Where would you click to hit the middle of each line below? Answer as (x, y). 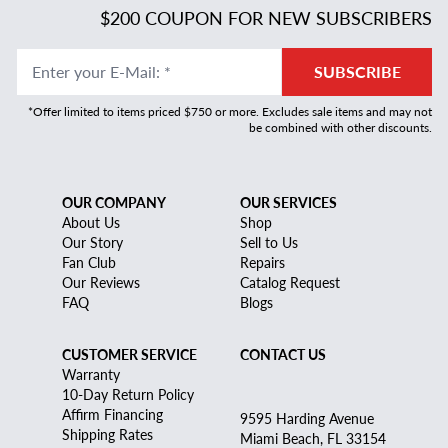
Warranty (91, 374)
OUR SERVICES (288, 202)
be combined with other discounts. (340, 128)
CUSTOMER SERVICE (129, 354)
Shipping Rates (107, 434)
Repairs (262, 262)
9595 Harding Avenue (307, 418)
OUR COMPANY (114, 202)
